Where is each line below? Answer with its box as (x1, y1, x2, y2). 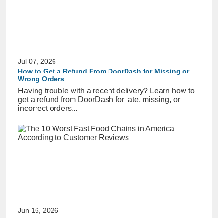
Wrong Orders (18, 75, 64, 83)
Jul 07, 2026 (18, 57, 56, 65)
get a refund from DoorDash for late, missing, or (18, 95, 180, 104)
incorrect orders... (18, 104, 77, 112)
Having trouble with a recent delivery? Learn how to (18, 87, 195, 95)
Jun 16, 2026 (18, 206, 58, 214)
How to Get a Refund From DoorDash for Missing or (18, 67, 189, 75)
